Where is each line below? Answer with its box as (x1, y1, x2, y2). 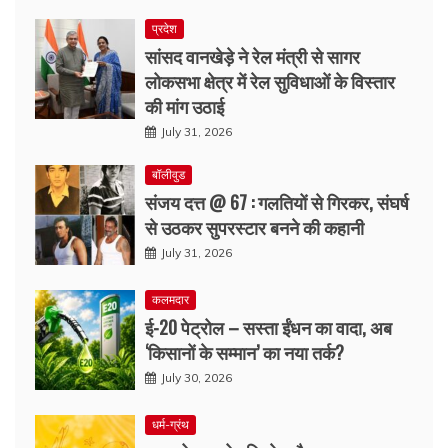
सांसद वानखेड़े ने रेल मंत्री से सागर (145, 42, 360, 69)
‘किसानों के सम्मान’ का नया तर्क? (145, 338, 344, 365)
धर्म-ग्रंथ (152, 416, 189, 432)
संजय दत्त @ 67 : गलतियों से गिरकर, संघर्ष (145, 188, 409, 215)
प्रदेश (152, 20, 177, 36)
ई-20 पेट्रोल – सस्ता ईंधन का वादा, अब (145, 313, 392, 340)
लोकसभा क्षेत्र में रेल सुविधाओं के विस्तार (145, 67, 395, 94)
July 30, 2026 (161, 369, 232, 385)
